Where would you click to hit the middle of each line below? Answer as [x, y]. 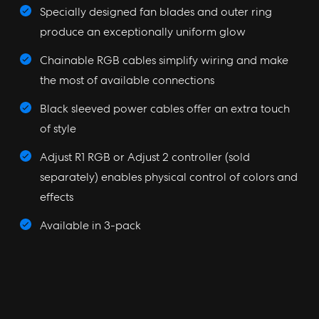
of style [58, 128]
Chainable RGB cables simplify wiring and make [164, 60]
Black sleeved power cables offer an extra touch [165, 108]
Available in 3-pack [90, 225]
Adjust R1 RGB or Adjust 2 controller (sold [145, 157]
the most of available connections [127, 80]
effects [57, 197]
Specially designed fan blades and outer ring [156, 11]
